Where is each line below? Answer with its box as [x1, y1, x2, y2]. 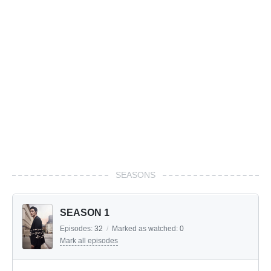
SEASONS [116, 170, 155, 180]
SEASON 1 [60, 207, 109, 218]
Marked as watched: [112, 224, 180, 233]
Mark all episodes [60, 237, 118, 246]
